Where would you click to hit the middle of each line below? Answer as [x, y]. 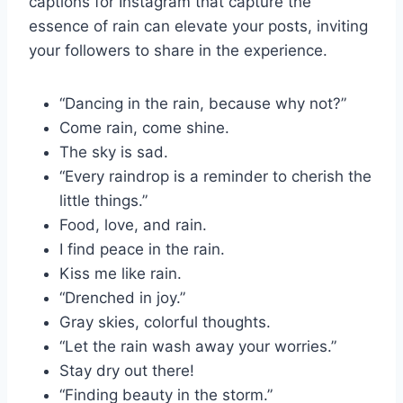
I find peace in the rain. [142, 249]
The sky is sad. [114, 152]
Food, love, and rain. [133, 224]
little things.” [103, 200]
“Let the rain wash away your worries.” [198, 346]
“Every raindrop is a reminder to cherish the [215, 176]
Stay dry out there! [127, 370]
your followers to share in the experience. [178, 50]
